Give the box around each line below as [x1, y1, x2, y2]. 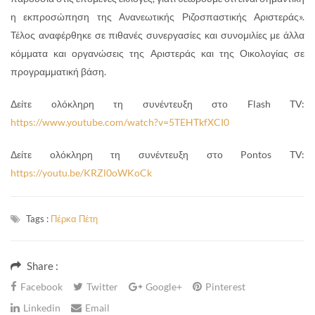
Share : [27, 259, 58, 272]
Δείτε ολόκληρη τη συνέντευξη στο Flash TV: [11, 97, 304, 110]
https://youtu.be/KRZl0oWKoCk [11, 166, 152, 179]
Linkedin [23, 301, 60, 314]
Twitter [86, 280, 118, 292]
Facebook [20, 280, 63, 292]
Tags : [26, 212, 51, 224]
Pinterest [205, 280, 245, 292]
